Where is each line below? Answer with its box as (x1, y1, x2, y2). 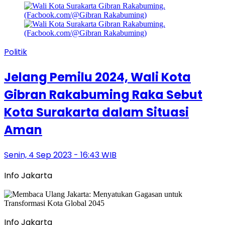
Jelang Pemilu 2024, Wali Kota (4, 68, 191, 85)
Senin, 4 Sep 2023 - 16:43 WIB (4, 149, 117, 161)
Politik (4, 46, 27, 58)
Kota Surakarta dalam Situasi (4, 103, 189, 121)
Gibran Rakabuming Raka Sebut (4, 86, 202, 103)
